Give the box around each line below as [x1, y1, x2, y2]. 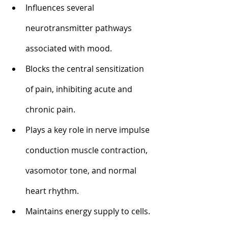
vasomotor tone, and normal [25, 164, 138, 176]
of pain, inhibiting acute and [25, 83, 134, 95]
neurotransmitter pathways [25, 22, 134, 34]
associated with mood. [25, 42, 112, 54]
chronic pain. [25, 103, 75, 115]
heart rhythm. [25, 185, 79, 196]
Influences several [25, 2, 96, 13]
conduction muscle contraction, [25, 144, 150, 156]
